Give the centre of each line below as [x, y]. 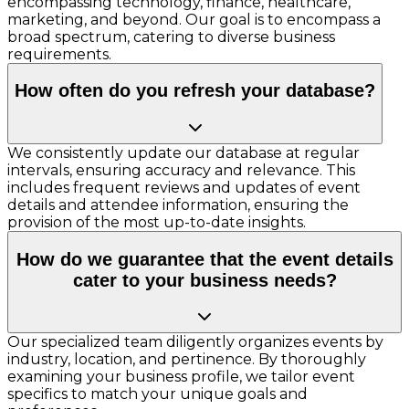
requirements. [59, 54]
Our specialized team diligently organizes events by [195, 342]
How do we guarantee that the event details [204, 259]
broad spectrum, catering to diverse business [171, 37]
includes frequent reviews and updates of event [184, 187]
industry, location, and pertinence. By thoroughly [187, 360]
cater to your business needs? [204, 280]
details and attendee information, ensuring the [178, 204]
